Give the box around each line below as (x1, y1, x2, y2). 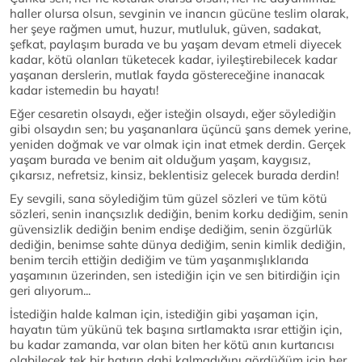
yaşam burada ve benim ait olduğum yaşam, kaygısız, (10, 152, 310, 167)
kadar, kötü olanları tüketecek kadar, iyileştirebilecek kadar (10, 52, 337, 67)
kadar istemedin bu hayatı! (10, 82, 158, 98)
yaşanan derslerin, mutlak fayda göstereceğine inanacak (10, 67, 325, 82)
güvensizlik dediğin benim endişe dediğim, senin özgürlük (10, 221, 332, 237)
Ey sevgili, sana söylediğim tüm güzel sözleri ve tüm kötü (10, 191, 327, 206)
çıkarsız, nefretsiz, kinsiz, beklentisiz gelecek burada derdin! (10, 167, 339, 183)
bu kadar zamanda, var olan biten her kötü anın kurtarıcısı (10, 337, 335, 352)
